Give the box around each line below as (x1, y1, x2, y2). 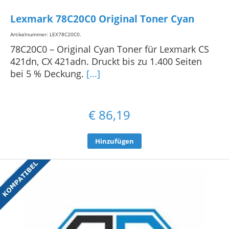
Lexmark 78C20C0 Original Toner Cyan (10, 12, 194, 26)
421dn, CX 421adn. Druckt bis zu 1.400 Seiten (10, 55, 202, 67)
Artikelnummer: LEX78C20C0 (10, 30, 80, 38)
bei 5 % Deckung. (10, 67, 86, 80)
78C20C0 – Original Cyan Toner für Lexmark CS (10, 42, 209, 55)
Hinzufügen (95, 136, 134, 146)
